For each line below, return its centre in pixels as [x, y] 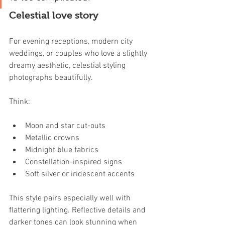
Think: [20, 102]
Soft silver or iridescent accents [80, 174]
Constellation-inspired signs [74, 162]
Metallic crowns [52, 138]
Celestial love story [54, 15]
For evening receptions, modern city [72, 41]
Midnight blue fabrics [62, 150]
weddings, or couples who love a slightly [79, 53]
